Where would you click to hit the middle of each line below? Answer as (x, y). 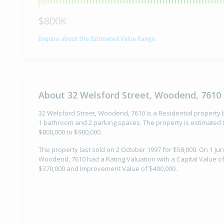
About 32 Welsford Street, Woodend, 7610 (130, 95)
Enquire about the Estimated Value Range (97, 38)
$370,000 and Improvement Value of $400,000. (108, 169)
